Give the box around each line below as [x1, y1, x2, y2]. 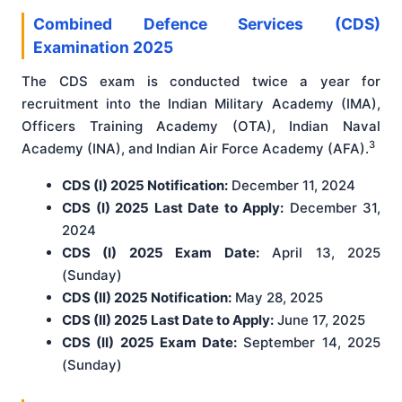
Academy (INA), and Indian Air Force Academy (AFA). [22, 140, 369, 158]
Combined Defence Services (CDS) [33, 14, 380, 34]
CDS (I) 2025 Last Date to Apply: [62, 199, 284, 217]
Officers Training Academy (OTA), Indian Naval [22, 118, 380, 135]
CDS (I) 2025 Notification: [62, 177, 228, 195]
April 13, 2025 [258, 244, 381, 262]
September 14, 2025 [237, 334, 381, 352]
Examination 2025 [33, 38, 173, 57]
